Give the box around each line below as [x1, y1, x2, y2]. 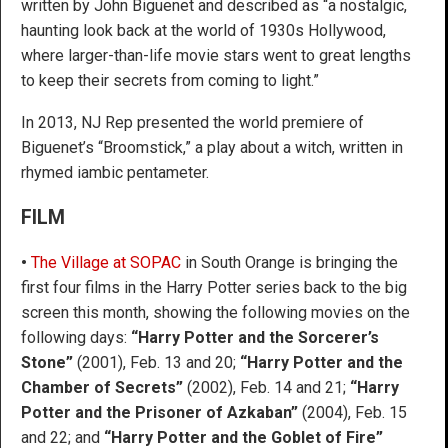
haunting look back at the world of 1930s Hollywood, [21, 20, 386, 40]
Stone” [21, 352, 73, 372]
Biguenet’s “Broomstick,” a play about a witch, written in [21, 137, 403, 157]
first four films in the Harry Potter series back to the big [21, 277, 407, 297]
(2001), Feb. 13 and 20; [73, 352, 240, 372]
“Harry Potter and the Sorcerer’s [131, 327, 379, 347]
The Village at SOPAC [31, 252, 181, 272]
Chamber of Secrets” [21, 377, 183, 397]
